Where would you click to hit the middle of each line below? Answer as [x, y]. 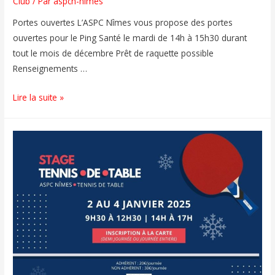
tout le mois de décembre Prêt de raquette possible [114, 53]
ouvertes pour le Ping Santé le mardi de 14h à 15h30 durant [130, 38]
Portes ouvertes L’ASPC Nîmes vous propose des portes [123, 23]
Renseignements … [50, 69]
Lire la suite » [39, 98]
